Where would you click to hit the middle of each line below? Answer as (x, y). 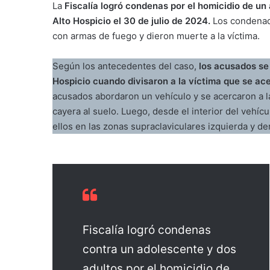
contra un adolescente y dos (159, 250)
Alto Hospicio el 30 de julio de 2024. (131, 20)
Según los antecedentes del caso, (126, 66)
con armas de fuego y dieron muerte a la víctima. (156, 36)
